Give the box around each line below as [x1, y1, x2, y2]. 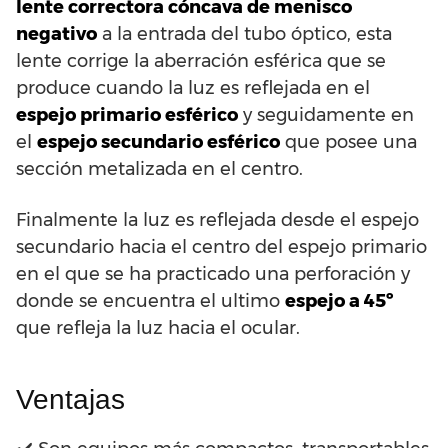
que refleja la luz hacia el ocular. [16, 317, 300, 340]
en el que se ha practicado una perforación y [16, 263, 410, 286]
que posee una [280, 131, 417, 154]
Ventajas [16, 384, 125, 416]
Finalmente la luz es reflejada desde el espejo [16, 209, 419, 232]
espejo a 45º [285, 290, 393, 313]
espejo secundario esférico [37, 131, 280, 154]
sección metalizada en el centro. [16, 158, 303, 181]
